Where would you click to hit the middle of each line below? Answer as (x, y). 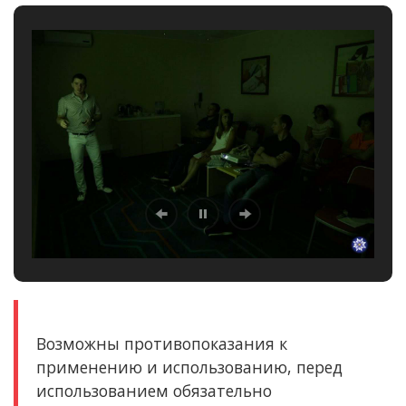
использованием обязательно (154, 391)
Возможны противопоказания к (162, 344)
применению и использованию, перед (189, 367)
